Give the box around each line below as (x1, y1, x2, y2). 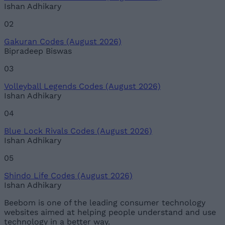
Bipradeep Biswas (4, 46, 72, 56)
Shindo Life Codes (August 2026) (4, 170, 133, 180)
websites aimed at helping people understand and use (4, 207, 216, 217)
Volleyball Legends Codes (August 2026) (4, 81, 161, 91)
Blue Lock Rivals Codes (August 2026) (4, 126, 152, 136)
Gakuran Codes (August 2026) (4, 36, 122, 46)
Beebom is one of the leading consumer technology (4, 197, 205, 207)
